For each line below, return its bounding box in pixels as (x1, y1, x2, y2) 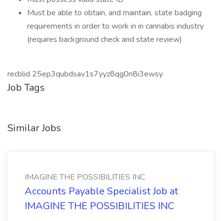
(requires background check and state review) (27, 34, 182, 45)
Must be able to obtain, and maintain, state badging (27, 7, 202, 18)
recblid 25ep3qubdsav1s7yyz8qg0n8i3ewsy (7, 69, 163, 79)
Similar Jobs (7, 121, 61, 135)
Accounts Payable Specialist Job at (25, 184, 178, 198)
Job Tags (7, 81, 45, 94)
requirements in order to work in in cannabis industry (27, 21, 204, 32)
